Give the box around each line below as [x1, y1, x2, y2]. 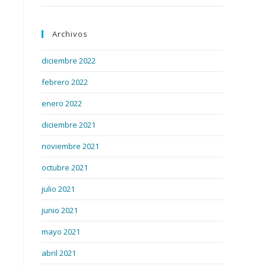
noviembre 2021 [42, 141, 99, 151]
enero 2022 [42, 98, 82, 109]
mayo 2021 [42, 226, 80, 237]
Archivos [52, 28, 88, 39]
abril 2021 [42, 248, 76, 258]
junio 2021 [42, 205, 78, 216]
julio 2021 [42, 183, 75, 194]
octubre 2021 [42, 162, 88, 173]
